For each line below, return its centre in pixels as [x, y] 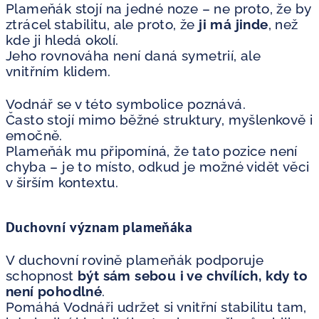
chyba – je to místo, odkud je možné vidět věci [158, 166]
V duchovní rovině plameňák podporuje [135, 260]
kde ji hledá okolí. [62, 40]
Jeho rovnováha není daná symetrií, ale [134, 55]
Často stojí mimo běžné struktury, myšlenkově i [159, 119]
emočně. [34, 135]
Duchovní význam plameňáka [99, 227]
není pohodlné [54, 291]
